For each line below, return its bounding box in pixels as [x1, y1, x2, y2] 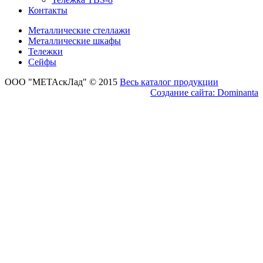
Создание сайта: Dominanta [150, 87, 258, 97]
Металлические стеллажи [28, 25, 130, 35]
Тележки [28, 46, 63, 56]
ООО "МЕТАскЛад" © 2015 [5, 76, 120, 87]
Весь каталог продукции [120, 76, 218, 87]
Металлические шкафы [28, 35, 121, 46]
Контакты [28, 5, 68, 15]
